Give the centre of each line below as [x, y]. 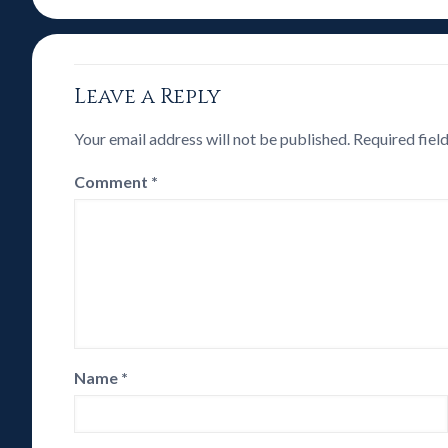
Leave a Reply [148, 97]
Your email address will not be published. [212, 138]
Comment [113, 181]
